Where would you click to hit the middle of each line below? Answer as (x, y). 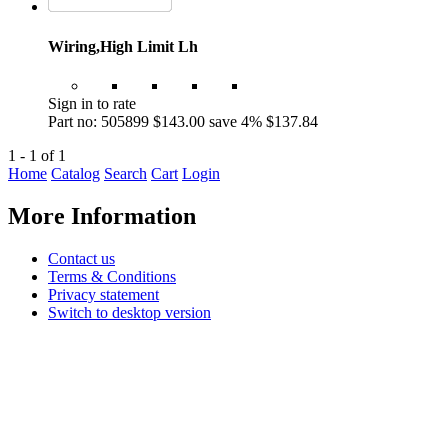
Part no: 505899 (98, 121)
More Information (102, 215)
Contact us (81, 258)
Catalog (75, 173)
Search (125, 173)
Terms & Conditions (112, 276)
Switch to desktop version (129, 312)
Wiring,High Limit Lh (123, 46)
